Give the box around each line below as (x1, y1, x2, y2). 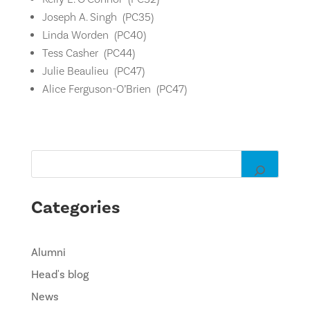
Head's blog (30, 267, 89, 281)
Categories (30, 196, 120, 219)
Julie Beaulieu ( (42, 64, 117, 77)
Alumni (30, 245, 66, 259)
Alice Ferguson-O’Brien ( (42, 82, 159, 95)
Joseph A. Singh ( (42, 10, 125, 24)
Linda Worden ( (42, 28, 117, 42)
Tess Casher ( (42, 46, 107, 60)
